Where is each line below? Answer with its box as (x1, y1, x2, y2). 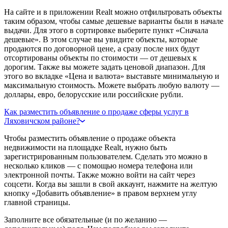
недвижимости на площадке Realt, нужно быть (4, 142, 167, 152)
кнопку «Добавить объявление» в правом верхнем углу (4, 188, 197, 197)
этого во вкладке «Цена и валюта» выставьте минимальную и (4, 71, 219, 80)
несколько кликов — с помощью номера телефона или (4, 161, 193, 170)
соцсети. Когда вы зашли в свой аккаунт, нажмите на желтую (4, 179, 217, 188)
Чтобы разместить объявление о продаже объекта (4, 133, 176, 142)
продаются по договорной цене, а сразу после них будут (4, 44, 199, 53)
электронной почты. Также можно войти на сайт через (4, 170, 195, 179)
